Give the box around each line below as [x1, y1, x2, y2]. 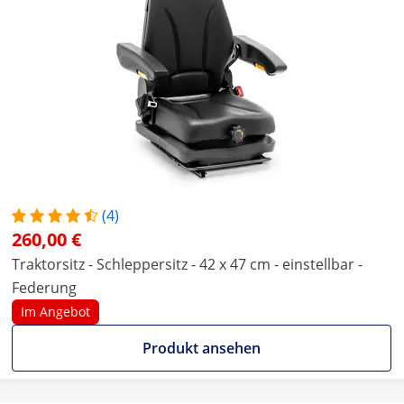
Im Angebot [21, 303, 90, 320]
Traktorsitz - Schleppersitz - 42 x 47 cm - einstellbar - [12, 254, 363, 274]
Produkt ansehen [142, 338, 261, 358]
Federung [12, 278, 77, 298]
